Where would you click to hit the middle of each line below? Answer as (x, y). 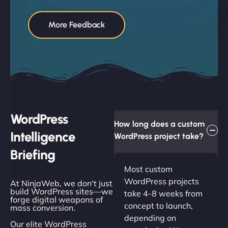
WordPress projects (162, 181)
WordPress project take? (159, 136)
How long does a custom (159, 124)
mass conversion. (43, 207)
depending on (150, 218)
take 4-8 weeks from (163, 193)
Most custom (148, 169)
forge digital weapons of (56, 199)
